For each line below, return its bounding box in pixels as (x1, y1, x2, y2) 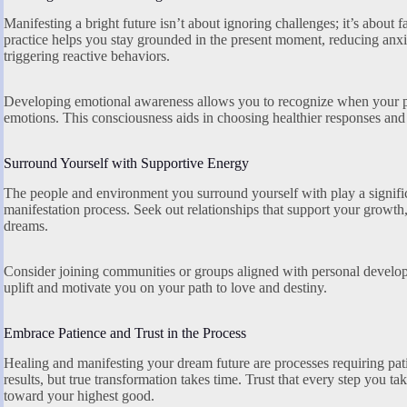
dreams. (4, 218, 48, 234)
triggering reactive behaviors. (4, 48, 170, 65)
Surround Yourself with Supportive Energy (4, 155, 249, 172)
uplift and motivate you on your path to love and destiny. (4, 280, 327, 296)
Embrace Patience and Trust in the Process (4, 325, 246, 342)
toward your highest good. (4, 387, 154, 403)
